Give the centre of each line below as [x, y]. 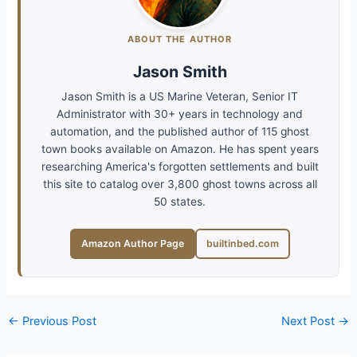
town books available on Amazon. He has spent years [180, 149]
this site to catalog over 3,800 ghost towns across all [180, 184]
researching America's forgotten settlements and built [180, 167]
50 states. [180, 202]
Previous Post [57, 322]
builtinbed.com [242, 243]
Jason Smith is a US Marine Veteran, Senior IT [180, 97]
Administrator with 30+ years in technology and [180, 114]
